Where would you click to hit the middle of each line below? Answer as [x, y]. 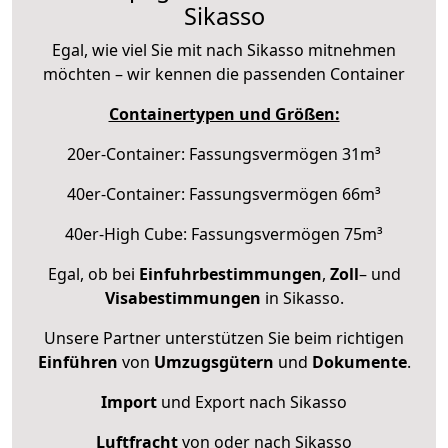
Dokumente [359, 361]
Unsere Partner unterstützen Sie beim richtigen [224, 337]
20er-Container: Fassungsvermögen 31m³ [224, 153]
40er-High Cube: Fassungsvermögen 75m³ [224, 233]
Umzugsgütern [213, 361]
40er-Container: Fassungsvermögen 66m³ [224, 193]
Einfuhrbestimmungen [230, 273]
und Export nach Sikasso [252, 401]
